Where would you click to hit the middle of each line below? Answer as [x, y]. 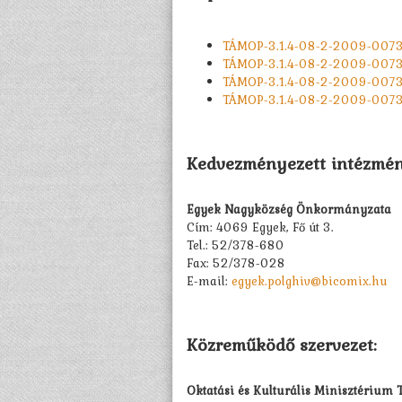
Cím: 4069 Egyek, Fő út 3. [260, 227]
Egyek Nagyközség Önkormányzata [289, 210]
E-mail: [209, 281]
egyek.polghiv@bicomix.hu [310, 281]
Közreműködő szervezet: [282, 345]
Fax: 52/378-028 [236, 263]
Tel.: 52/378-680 [236, 245]
